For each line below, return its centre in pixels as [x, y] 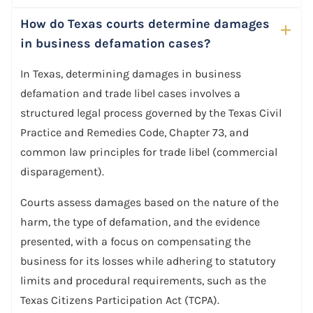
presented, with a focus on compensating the [136, 241]
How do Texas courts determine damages [145, 23]
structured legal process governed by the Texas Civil [151, 112]
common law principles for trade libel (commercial [149, 152]
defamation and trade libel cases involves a [130, 93]
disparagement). [62, 171]
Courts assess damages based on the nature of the [150, 202]
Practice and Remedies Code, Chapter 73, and [134, 132]
